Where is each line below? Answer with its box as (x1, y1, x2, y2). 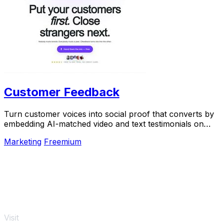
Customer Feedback (4, 85, 119, 100)
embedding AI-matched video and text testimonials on (4, 119, 204, 129)
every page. (4, 129, 48, 139)
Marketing (4, 137, 41, 147)
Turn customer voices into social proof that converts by (4, 109, 214, 119)
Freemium (44, 137, 81, 147)
